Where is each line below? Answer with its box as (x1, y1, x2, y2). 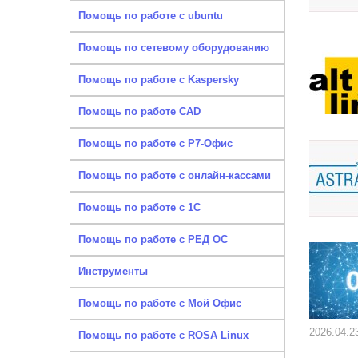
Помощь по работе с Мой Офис (78, 297, 241, 309)
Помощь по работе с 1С (78, 201, 201, 213)
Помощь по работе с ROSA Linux (78, 329, 249, 341)
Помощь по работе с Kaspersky (78, 74, 239, 86)
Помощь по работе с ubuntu (78, 10, 223, 22)
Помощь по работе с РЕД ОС (78, 233, 228, 245)
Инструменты (78, 265, 148, 277)
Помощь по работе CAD (78, 105, 201, 117)
